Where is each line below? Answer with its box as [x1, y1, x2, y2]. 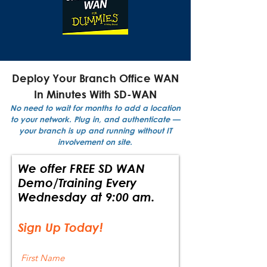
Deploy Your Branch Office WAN [11, 72, 179, 85]
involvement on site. [58, 137, 132, 147]
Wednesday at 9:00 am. [18, 190, 159, 204]
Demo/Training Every [18, 176, 137, 190]
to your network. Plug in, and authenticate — [10, 114, 180, 124]
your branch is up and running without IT [18, 126, 172, 135]
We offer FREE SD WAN [18, 162, 145, 175]
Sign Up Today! [18, 221, 103, 234]
